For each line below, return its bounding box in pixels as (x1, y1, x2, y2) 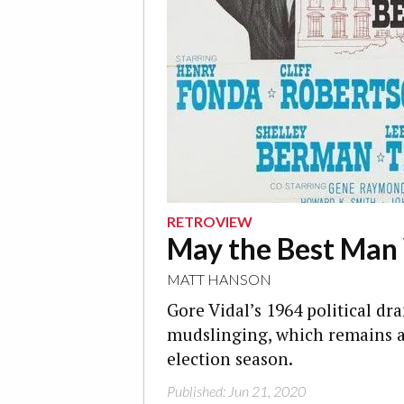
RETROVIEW (167, 213, 252, 230)
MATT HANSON (167, 271, 271, 288)
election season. (167, 347, 293, 370)
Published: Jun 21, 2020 (167, 382, 306, 399)
